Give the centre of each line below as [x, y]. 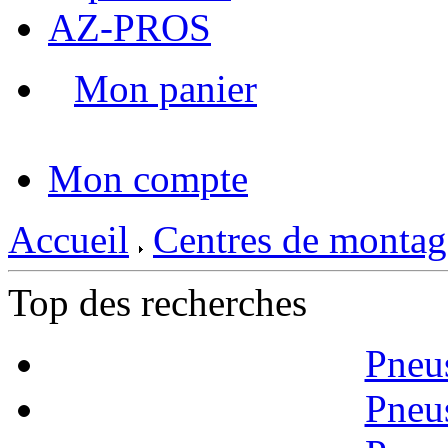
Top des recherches [157, 302]
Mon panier [165, 88]
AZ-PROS [129, 27]
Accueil [68, 239]
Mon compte [148, 178]
